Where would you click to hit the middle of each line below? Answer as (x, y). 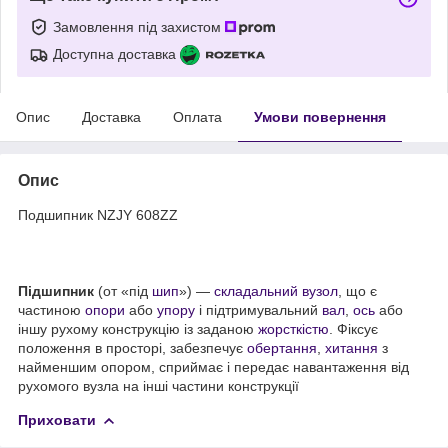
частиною (51, 309)
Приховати (57, 419)
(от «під (123, 290)
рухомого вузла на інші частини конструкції (158, 385)
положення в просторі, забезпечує (132, 347)
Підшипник (56, 290)
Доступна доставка (114, 53)
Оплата (197, 116)
